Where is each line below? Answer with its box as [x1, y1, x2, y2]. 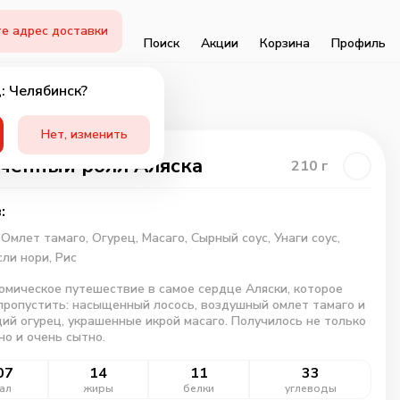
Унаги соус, [273, 229, 340, 246]
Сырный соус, [190, 229, 274, 246]
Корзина [260, 34, 310, 52]
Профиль [331, 34, 386, 52]
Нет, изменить [40, 125, 128, 143]
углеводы [284, 381, 337, 396]
